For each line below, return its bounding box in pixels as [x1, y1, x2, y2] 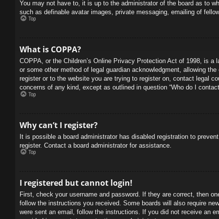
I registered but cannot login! [20, 177, 132, 188]
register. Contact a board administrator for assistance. [20, 141, 172, 149]
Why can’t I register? [20, 119, 98, 131]
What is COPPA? [20, 44, 81, 55]
